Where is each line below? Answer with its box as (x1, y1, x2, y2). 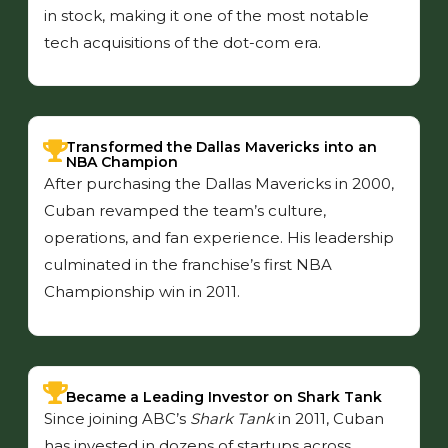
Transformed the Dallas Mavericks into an (66, 138, 377, 157)
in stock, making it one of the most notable (44, 6, 369, 26)
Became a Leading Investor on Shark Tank (66, 387, 382, 406)
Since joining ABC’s (44, 408, 190, 428)
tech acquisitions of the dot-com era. (44, 33, 321, 53)
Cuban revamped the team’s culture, (44, 201, 326, 221)
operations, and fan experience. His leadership (44, 228, 394, 248)
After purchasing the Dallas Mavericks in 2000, (44, 174, 394, 194)
